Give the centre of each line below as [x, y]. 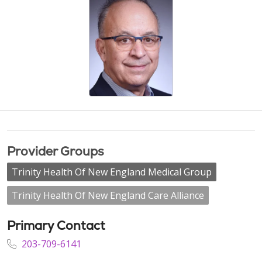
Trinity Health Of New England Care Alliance [108, 195]
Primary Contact [56, 225]
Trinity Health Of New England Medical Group [112, 172]
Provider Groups [56, 151]
